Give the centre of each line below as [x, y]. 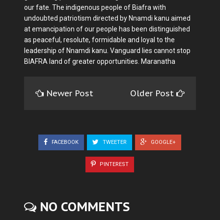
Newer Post [70, 93]
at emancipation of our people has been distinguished [107, 29]
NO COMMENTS [83, 206]
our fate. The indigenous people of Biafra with [95, 7]
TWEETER [114, 142]
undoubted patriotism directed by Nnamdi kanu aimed [107, 18]
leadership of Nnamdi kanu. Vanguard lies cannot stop [107, 51]
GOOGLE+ [163, 142]
